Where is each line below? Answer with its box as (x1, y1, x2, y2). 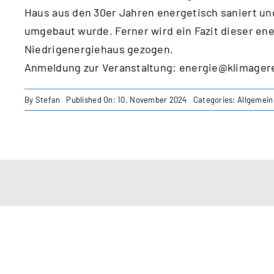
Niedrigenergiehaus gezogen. (24, 42, 174, 56)
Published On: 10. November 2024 (66, 95, 187, 105)
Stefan (35, 95, 61, 105)
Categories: (193, 95, 238, 105)
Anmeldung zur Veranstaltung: (24, 61, 179, 74)
